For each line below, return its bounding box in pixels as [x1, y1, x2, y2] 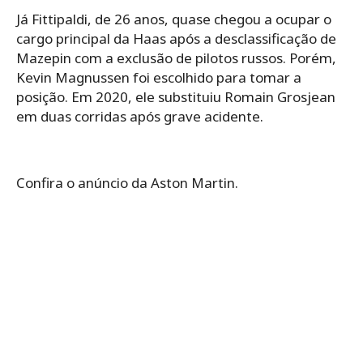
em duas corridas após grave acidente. [16, 106, 263, 126]
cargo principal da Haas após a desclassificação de [16, 28, 336, 48]
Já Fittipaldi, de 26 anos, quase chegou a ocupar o [16, 9, 331, 28]
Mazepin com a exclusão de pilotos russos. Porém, [16, 48, 336, 67]
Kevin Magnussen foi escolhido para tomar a [16, 67, 301, 87]
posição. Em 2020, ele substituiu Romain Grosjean [16, 87, 335, 106]
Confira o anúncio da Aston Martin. [16, 173, 238, 192]
